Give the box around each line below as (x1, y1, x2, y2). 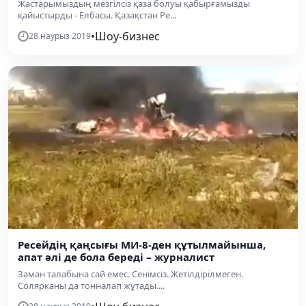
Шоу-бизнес (95, 28, 160, 44)
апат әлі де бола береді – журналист (18, 250, 214, 264)
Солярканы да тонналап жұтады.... (18, 279, 165, 292)
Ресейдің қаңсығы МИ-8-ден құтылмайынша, (18, 238, 266, 251)
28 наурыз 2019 (29, 29, 91, 42)
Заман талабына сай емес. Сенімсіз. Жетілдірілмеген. (18, 268, 243, 280)
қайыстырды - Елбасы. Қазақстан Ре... (18, 8, 176, 21)
